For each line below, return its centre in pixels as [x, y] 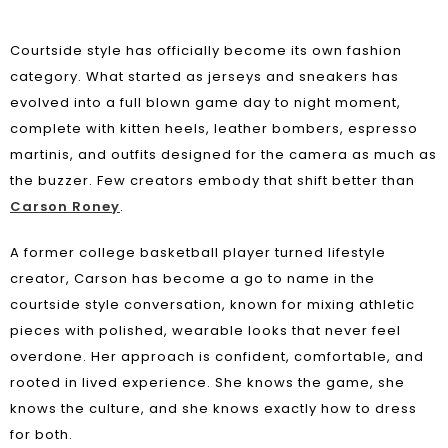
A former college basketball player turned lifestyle [198, 252]
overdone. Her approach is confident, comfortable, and [217, 356]
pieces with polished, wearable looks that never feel [205, 330]
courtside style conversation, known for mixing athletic [212, 304]
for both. [41, 434]
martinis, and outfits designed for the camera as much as [223, 154]
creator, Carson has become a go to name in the [192, 278]
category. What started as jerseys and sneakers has [204, 76]
